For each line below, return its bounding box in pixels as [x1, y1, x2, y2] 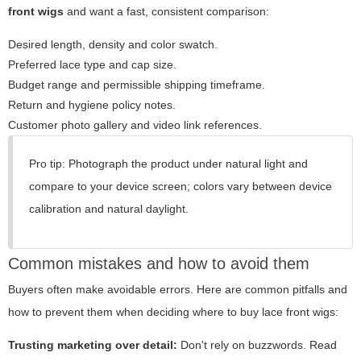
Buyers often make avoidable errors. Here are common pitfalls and [8, 283, 347, 297]
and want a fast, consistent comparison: [64, 5, 269, 19]
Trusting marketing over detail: [8, 338, 177, 352]
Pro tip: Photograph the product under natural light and [29, 157, 308, 171]
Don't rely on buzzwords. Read [177, 338, 337, 352]
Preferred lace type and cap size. [8, 58, 176, 72]
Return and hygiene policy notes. [8, 98, 176, 112]
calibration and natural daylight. [29, 202, 189, 216]
